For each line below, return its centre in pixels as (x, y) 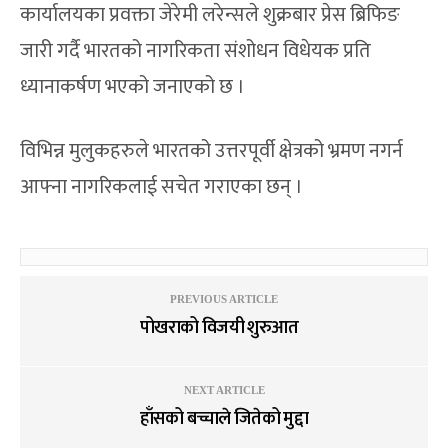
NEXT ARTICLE (224, 390)
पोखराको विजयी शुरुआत (224, 328)
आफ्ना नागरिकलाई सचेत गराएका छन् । (162, 187)
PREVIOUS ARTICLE (224, 299)
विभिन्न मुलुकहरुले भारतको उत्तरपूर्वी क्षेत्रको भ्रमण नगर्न (212, 151)
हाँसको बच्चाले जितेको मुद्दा (224, 419)
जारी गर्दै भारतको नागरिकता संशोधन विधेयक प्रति (196, 51)
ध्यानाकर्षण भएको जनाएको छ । (133, 87)
